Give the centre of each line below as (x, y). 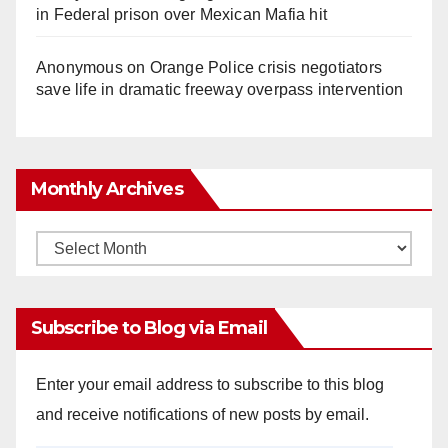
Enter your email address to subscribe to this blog (210, 385)
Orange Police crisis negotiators (266, 68)
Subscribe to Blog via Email (149, 328)
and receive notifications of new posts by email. (202, 415)
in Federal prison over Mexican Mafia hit (181, 15)
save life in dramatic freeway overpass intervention (220, 90)
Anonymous (79, 68)
